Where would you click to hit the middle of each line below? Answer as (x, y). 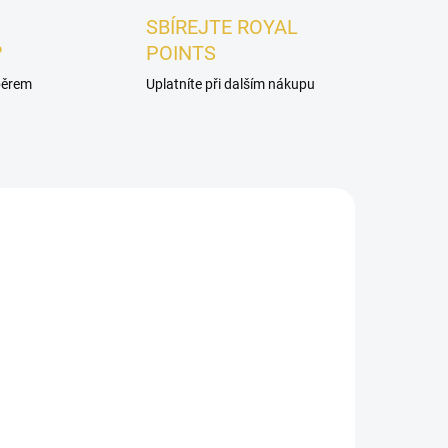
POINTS (180, 53)
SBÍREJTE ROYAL (221, 27)
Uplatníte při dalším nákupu (230, 84)
